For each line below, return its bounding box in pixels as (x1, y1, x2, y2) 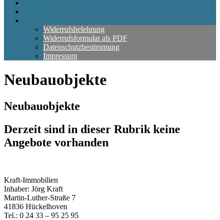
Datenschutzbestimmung (43, 43, 119, 51)
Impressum (43, 52, 77, 60)
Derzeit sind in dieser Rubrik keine (4, 122, 180, 136)
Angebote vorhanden (4, 136, 109, 149)
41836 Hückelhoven (4, 202, 67, 211)
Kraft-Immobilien (4, 175, 58, 184)
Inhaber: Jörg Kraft (4, 184, 63, 193)
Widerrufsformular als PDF (43, 34, 127, 42)
